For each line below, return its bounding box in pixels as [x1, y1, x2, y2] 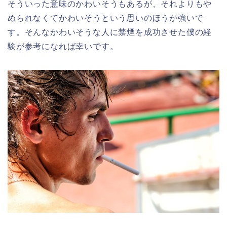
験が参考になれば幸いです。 [8, 42, 119, 51]
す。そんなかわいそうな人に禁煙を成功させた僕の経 [8, 28, 212, 37]
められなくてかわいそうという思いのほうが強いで [8, 14, 204, 23]
